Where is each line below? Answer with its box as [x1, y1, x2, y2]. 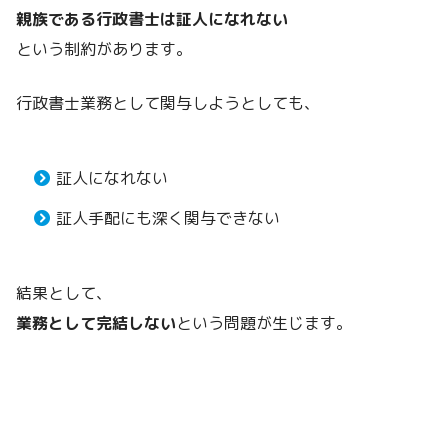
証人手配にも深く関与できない [56, 206, 280, 229]
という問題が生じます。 [176, 311, 352, 334]
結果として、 [16, 281, 112, 304]
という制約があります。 [16, 37, 192, 60]
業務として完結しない [16, 311, 176, 334]
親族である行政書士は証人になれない [16, 7, 288, 30]
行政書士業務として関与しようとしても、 [16, 91, 320, 114]
